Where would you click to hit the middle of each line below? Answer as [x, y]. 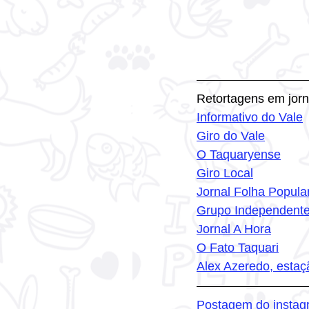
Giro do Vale [231, 136]
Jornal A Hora [234, 229]
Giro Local [225, 173]
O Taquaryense [239, 154]
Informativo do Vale [250, 117]
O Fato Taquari [238, 248]
